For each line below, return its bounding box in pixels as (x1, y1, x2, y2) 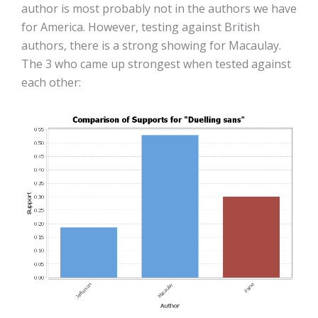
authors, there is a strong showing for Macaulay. (21, 37, 281, 53)
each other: (21, 74, 81, 90)
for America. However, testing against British (21, 18, 260, 35)
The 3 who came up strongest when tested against (21, 55, 291, 72)
